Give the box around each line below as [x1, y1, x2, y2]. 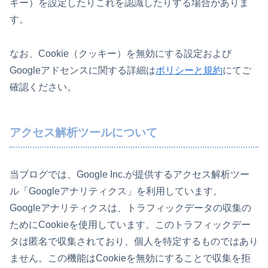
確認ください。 [10, 81, 77, 92]
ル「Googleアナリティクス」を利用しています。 [10, 186, 223, 197]
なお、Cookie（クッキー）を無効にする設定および [10, 48, 232, 59]
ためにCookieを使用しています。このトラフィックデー [10, 220, 251, 230]
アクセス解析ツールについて [10, 126, 157, 139]
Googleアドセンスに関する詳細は [10, 65, 156, 75]
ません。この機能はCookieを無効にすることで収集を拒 [10, 253, 251, 264]
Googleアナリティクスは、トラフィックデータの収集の [10, 203, 251, 214]
